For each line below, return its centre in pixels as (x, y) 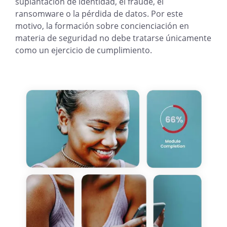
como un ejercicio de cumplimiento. (84, 50)
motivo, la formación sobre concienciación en (102, 26)
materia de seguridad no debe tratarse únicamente (113, 38)
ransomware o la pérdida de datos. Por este (99, 14)
